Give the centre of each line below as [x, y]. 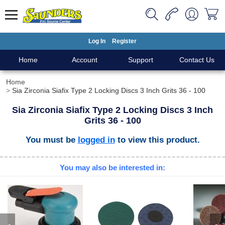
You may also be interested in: [113, 168]
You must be [51, 140]
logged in [96, 140]
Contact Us [197, 60]
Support [141, 60]
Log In [97, 41]
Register [124, 41]
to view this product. [157, 140]
